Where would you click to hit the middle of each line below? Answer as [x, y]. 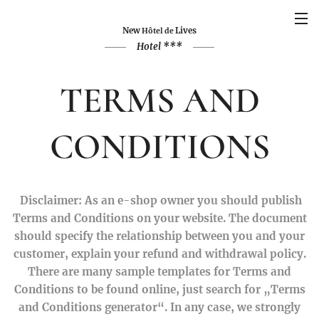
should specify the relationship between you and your [159, 236]
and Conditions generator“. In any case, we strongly [159, 307]
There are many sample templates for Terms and [159, 272]
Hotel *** [159, 47]
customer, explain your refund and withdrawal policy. [159, 254]
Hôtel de [158, 31]
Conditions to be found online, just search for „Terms [159, 289]
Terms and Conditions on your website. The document [159, 218]
